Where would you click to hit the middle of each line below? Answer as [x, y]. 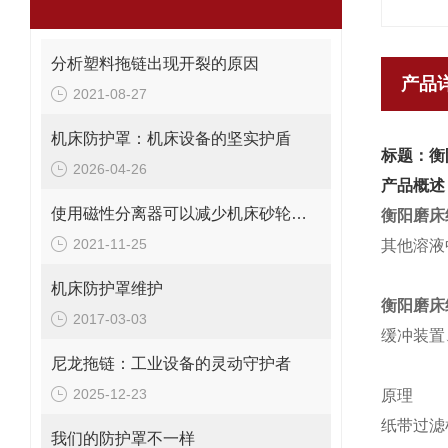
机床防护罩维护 [107, 288]
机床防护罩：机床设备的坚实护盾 [171, 138]
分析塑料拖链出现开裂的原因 [155, 63]
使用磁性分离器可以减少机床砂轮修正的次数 [299, 213]
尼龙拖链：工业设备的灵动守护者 [171, 363]
